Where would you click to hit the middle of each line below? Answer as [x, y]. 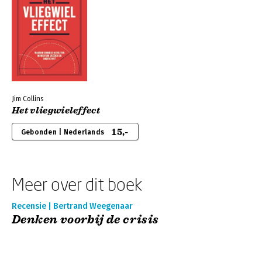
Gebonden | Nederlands [63, 132]
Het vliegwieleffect [56, 111]
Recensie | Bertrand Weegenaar [72, 206]
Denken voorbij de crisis [85, 220]
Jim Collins [27, 99]
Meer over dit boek [77, 184]
